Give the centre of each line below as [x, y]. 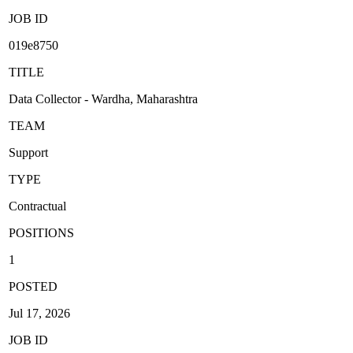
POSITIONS [42, 232]
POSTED [33, 286]
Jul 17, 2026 [40, 313]
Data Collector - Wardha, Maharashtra [104, 98]
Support [29, 152]
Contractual [38, 206]
